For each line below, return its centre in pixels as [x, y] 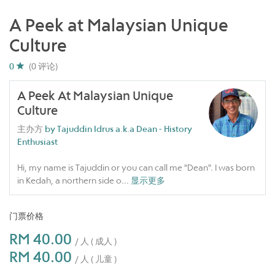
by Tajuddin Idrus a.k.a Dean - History [118, 129]
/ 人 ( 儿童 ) [96, 259]
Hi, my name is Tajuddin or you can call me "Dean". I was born [136, 167]
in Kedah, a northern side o [69, 180]
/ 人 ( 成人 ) [96, 241]
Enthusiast [37, 141]
